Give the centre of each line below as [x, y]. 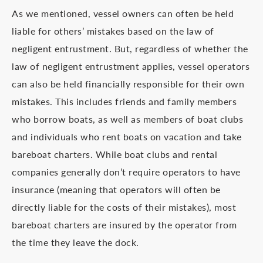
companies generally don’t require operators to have [126, 172]
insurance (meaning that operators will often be [116, 189]
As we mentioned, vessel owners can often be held [123, 13]
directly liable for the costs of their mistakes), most [124, 207]
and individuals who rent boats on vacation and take [127, 136]
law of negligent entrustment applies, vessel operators [131, 66]
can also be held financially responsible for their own [128, 84]
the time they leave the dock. [75, 242]
